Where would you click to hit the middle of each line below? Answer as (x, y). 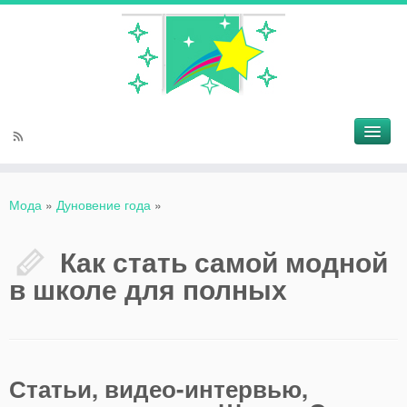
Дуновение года (104, 204)
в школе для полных (148, 288)
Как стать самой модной (224, 261)
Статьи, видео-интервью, (159, 388)
